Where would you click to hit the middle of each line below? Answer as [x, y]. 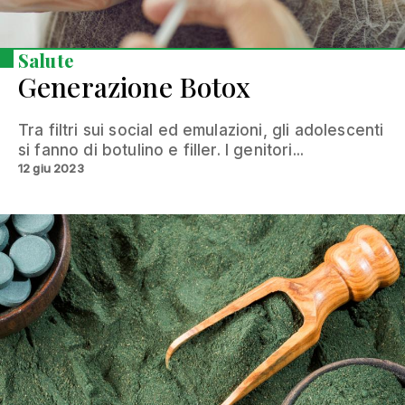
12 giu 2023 [51, 169]
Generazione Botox [134, 87]
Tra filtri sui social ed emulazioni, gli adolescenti [201, 131]
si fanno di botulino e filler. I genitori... [161, 151]
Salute [46, 61]
